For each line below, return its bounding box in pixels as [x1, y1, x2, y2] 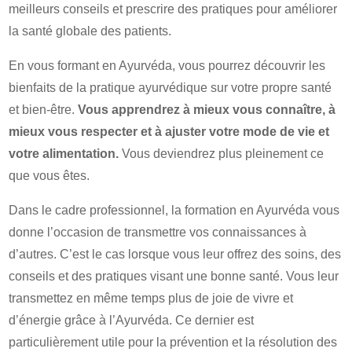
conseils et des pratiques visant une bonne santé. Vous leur [9, 269, 339, 283]
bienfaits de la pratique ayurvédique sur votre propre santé [9, 81, 332, 94]
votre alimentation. [9, 147, 119, 160]
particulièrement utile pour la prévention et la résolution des [9, 335, 338, 349]
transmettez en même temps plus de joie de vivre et [9, 291, 294, 305]
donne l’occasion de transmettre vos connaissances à [9, 225, 307, 239]
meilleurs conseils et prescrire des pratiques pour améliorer [9, 2, 338, 16]
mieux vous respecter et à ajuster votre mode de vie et [9, 125, 330, 138]
